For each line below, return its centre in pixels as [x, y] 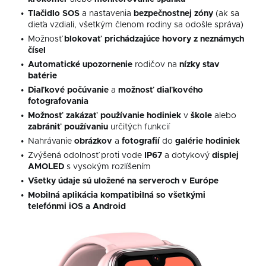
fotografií [141, 142]
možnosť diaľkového [161, 91]
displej [225, 156]
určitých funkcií [139, 127]
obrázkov [93, 142]
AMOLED [46, 167]
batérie [42, 76]
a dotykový [187, 156]
